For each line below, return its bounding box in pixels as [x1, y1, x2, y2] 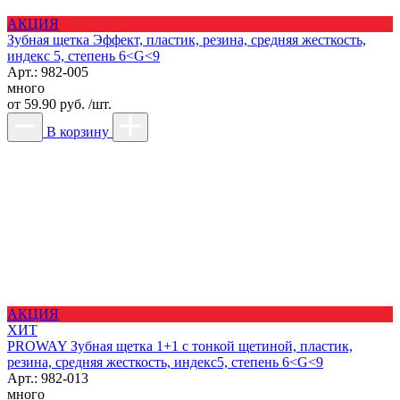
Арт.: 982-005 [7, 63, 88, 79]
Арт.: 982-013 [7, 370, 88, 386]
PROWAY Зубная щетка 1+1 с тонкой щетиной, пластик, [7, 337, 353, 354]
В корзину [46, 123, 109, 139]
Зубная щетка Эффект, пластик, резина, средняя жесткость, [7, 31, 366, 47]
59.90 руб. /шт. [21, 96, 112, 112]
